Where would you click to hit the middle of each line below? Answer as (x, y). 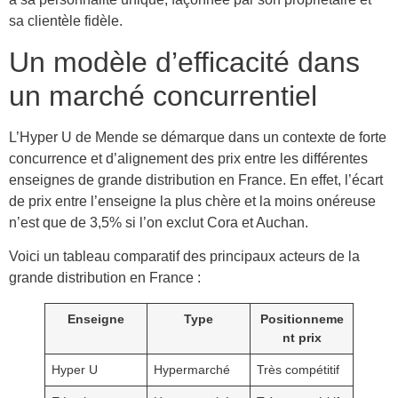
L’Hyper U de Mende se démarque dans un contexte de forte (198, 137)
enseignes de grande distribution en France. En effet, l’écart (196, 179)
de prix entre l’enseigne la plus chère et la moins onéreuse (192, 201)
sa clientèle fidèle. (66, 21)
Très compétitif (298, 370)
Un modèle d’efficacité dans (184, 62)
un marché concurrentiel (163, 96)
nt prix (302, 338)
